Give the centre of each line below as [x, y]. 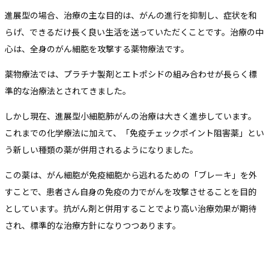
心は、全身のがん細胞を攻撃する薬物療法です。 [97, 48]
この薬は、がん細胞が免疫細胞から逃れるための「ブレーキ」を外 [131, 174]
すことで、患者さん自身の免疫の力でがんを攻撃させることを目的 [131, 191]
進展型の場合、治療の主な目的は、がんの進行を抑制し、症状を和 [131, 15]
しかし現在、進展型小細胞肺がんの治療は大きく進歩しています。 [131, 116]
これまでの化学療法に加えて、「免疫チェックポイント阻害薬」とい [134, 132]
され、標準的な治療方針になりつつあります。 [93, 225]
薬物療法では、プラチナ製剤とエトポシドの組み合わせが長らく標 [131, 74]
